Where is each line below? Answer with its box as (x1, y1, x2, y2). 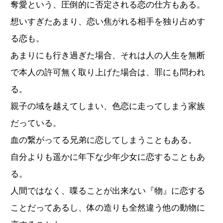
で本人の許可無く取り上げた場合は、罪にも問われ (10, 67, 205, 77)
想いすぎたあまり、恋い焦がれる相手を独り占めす (10, 16, 205, 26)
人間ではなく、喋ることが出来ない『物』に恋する (10, 186, 205, 196)
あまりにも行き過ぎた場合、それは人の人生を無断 (10, 50, 205, 60)
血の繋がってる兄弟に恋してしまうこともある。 (10, 135, 197, 145)
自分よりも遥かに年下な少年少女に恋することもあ (10, 152, 205, 162)
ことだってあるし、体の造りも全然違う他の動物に (10, 203, 205, 213)
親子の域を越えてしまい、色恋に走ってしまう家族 (10, 101, 205, 111)
